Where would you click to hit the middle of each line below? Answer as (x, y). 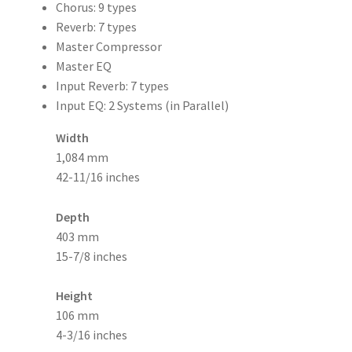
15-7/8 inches (91, 256)
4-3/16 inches (91, 335)
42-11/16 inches (97, 176)
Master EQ (83, 66)
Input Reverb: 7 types (112, 85)
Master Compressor (108, 46)
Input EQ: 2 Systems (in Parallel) (142, 105)
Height (74, 296)
